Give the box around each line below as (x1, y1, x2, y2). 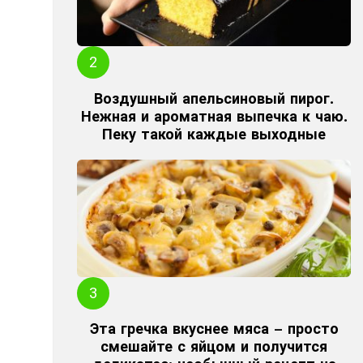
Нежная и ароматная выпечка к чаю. (80, 107, 348, 125)
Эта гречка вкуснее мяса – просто (89, 320, 339, 338)
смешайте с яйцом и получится (100, 338, 327, 356)
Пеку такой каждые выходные (102, 125, 326, 143)
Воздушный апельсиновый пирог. (94, 89, 334, 107)
